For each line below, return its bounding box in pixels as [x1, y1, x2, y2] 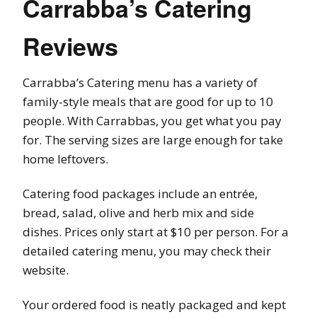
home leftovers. [23, 150, 108, 167]
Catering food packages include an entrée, [23, 185, 258, 202]
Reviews [23, 28, 118, 63]
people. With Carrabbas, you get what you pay [23, 112, 282, 129]
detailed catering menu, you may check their [23, 242, 271, 259]
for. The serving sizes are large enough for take [23, 131, 283, 148]
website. [23, 261, 69, 278]
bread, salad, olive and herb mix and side [23, 204, 254, 221]
